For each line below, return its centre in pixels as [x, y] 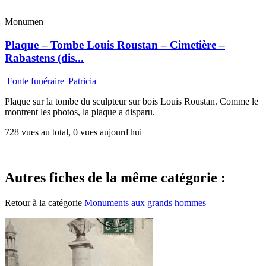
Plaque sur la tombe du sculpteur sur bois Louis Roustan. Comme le [132, 101]
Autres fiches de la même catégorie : [115, 177]
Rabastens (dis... [44, 58]
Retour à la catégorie [45, 202]
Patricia [82, 81]
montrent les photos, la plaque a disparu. [80, 112]
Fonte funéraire [36, 81]
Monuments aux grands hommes [145, 202]
